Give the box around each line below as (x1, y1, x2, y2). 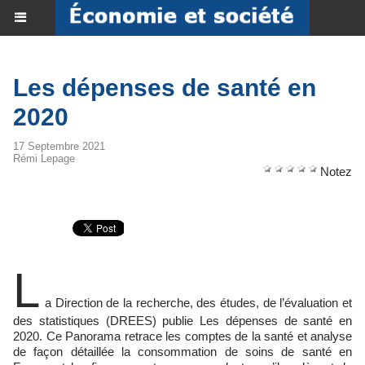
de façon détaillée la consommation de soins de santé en (13, 345, 352, 358)
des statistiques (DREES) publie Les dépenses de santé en (13, 314, 352, 328)
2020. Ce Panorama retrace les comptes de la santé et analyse (13, 329, 352, 343)
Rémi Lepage (13, 152, 75, 165)
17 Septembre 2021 (13, 140, 105, 152)
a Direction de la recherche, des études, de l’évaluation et (45, 296, 352, 310)
